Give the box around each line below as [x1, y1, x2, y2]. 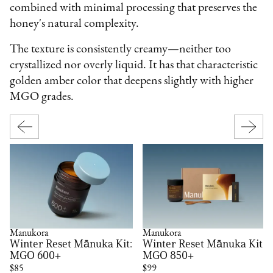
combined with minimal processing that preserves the [10, 1, 258, 14]
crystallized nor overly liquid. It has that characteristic [10, 58, 258, 71]
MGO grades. [10, 90, 74, 103]
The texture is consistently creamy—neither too [10, 43, 232, 55]
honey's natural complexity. [10, 17, 140, 30]
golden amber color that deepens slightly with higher [10, 74, 254, 87]
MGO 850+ [143, 248, 194, 262]
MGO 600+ [10, 248, 62, 262]
